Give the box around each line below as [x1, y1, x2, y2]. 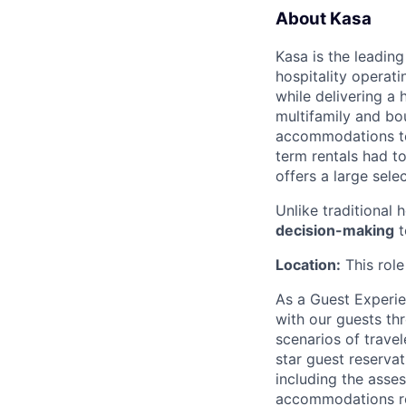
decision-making [275, 220, 394, 239]
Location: [275, 255, 341, 274]
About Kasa [275, 8, 372, 29]
